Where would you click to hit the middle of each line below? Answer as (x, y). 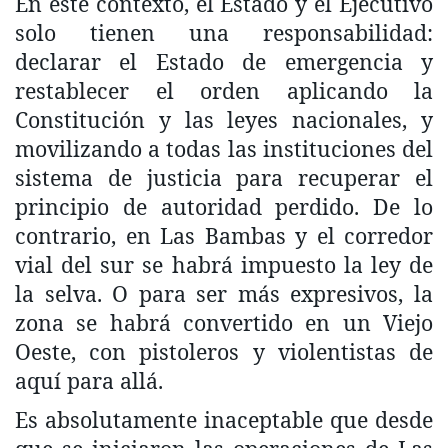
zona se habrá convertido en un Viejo (224, 322)
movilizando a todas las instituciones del (224, 148)
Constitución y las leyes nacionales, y (224, 119)
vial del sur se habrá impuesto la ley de (224, 264)
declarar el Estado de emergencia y (224, 61)
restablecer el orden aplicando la (224, 90)
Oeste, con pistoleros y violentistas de (224, 351)
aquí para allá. (89, 380)
